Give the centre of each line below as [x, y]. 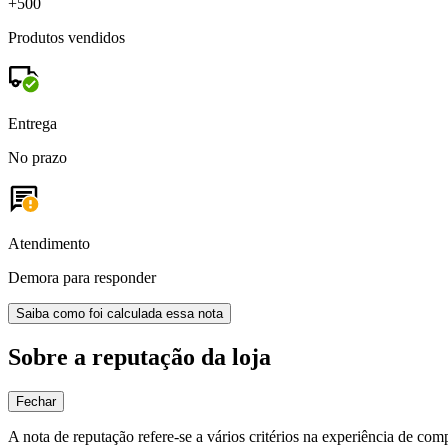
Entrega [32, 123]
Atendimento [49, 243]
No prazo [37, 157]
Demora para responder [82, 277]
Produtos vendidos [66, 37]
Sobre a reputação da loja [139, 356]
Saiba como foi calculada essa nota [119, 313]
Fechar [36, 401]
